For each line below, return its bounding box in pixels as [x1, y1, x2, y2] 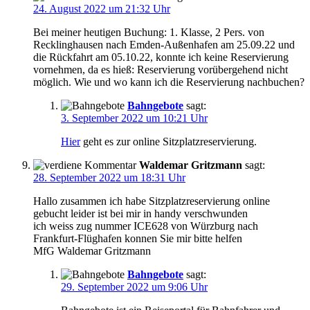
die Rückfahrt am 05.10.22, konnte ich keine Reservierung [33, 51, 289, 64]
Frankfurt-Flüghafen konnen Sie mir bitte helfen [33, 232, 242, 245]
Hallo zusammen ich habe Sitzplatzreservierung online [33, 195, 270, 208]
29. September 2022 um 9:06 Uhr [61, 281, 208, 293]
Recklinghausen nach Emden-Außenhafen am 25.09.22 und [33, 39, 295, 51]
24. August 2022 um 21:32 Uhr [33, 3, 170, 15]
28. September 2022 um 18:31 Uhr [33, 172, 185, 184]
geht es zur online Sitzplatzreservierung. [80, 136, 257, 148]
